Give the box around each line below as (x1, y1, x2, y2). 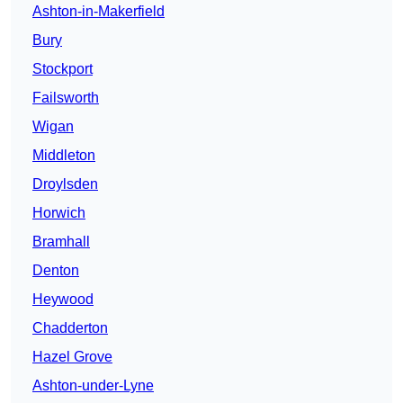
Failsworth (32, 90, 99, 106)
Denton (32, 263, 79, 279)
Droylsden (32, 176, 98, 193)
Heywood (32, 291, 94, 308)
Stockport (32, 61, 93, 77)
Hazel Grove (32, 349, 112, 365)
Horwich (32, 205, 85, 221)
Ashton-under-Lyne (32, 378, 154, 394)
